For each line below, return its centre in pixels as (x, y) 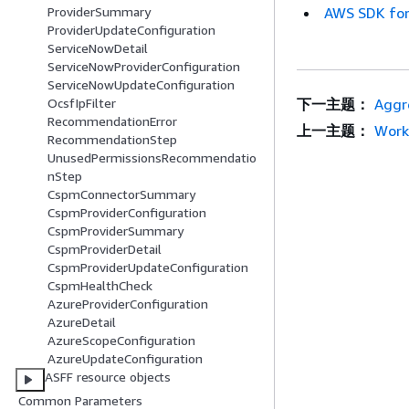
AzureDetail (82, 322)
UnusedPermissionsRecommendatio (152, 158)
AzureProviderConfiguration (128, 304)
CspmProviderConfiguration (127, 213)
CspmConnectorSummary (121, 194)
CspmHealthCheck (100, 286)
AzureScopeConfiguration (121, 341)
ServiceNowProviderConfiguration (144, 67)
